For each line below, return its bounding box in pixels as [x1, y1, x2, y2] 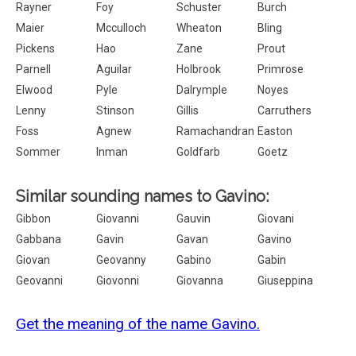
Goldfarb [176, 145, 221, 158]
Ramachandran [176, 125, 255, 137]
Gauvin [176, 212, 211, 225]
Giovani [257, 212, 294, 225]
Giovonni [96, 274, 140, 287]
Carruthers [257, 104, 311, 117]
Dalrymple [176, 83, 228, 96]
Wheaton [176, 21, 222, 34]
